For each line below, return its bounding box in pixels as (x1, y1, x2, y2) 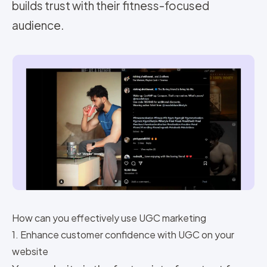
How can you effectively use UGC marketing (12, 212, 206, 225)
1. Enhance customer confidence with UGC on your (12, 228, 234, 241)
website (12, 245, 48, 258)
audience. (12, 17, 64, 32)
